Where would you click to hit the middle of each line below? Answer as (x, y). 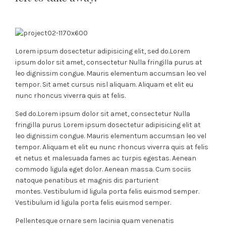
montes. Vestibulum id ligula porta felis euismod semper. (107, 191)
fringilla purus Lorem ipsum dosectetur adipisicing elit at (108, 125)
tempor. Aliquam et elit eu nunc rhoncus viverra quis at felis (112, 147)
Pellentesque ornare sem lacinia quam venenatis (95, 221)
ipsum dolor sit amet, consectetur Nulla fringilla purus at (109, 62)
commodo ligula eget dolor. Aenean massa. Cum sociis (103, 169)
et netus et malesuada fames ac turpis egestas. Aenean (106, 158)
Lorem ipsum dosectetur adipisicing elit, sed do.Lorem (103, 51)
